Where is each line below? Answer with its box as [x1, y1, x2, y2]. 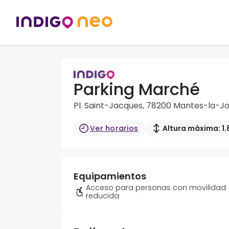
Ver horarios [90, 123, 138, 134]
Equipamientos [74, 170, 146, 183]
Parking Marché [74, 78, 200, 101]
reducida [86, 191, 119, 201]
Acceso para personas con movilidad [86, 182, 226, 193]
